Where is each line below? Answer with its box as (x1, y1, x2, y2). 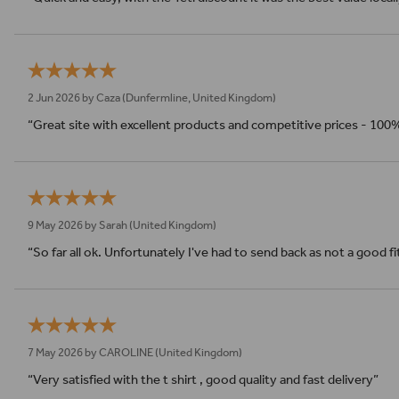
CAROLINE (99, 346, 153, 360)
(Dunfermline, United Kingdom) (120, 91, 276, 105)
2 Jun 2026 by (28, 91, 96, 105)
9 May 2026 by (28, 218, 99, 232)
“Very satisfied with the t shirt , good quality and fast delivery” (28, 371, 379, 388)
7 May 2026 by (28, 346, 99, 360)
